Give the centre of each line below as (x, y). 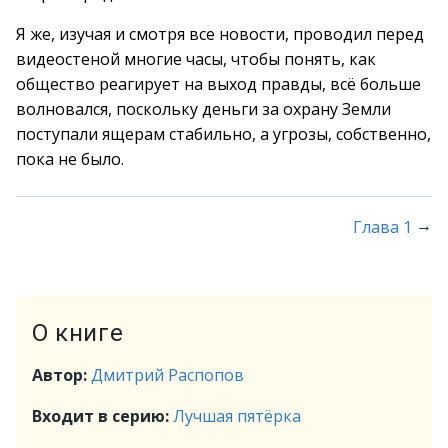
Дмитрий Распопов (167, 375)
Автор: (61, 375)
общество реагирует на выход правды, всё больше (218, 84)
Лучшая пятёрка (237, 416)
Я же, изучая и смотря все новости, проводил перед (220, 34)
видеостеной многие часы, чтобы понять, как (196, 59)
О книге (78, 333)
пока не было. (70, 159)
